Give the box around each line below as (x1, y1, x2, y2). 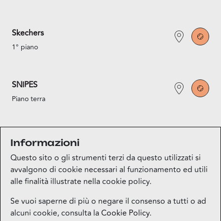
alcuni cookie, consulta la (10, 207, 101, 219)
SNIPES (12, 78, 37, 91)
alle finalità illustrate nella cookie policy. (10, 176, 151, 187)
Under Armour (12, 130, 64, 143)
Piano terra (12, 93, 45, 104)
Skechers (12, 27, 44, 39)
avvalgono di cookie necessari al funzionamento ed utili (10, 164, 208, 176)
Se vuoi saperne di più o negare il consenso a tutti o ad (10, 195, 206, 207)
